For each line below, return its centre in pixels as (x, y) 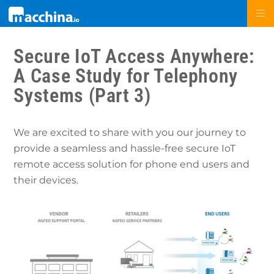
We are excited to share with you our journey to (130, 132)
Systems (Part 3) (82, 95)
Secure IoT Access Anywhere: (134, 56)
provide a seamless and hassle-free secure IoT (125, 148)
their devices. (46, 180)
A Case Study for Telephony (126, 76)
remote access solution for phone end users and (132, 164)
